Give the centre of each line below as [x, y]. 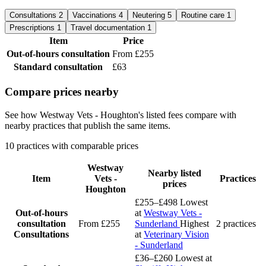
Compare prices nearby [62, 91]
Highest [194, 223]
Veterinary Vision [176, 234]
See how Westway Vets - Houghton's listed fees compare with [121, 115]
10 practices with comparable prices [72, 145]
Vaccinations [96, 15]
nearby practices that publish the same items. [88, 125]
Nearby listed [174, 173]
